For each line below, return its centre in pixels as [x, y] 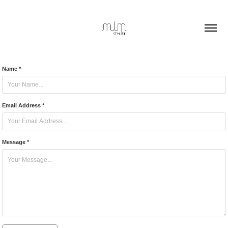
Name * [12, 69]
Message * [16, 142]
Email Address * [23, 105]
